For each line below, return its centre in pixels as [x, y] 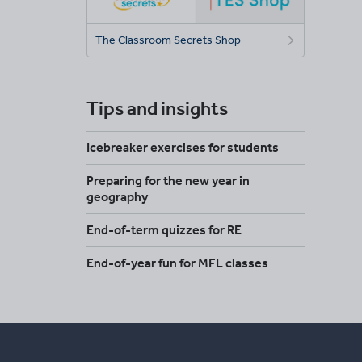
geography [117, 197]
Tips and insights [157, 108]
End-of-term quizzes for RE [164, 230]
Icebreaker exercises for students [183, 148]
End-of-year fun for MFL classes [177, 263]
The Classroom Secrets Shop [168, 40]
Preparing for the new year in [168, 181]
